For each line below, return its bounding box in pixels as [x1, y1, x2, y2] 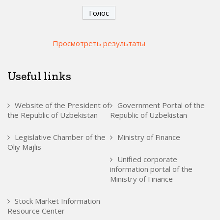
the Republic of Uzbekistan [7, 110, 98, 120]
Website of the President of [15, 100, 110, 110]
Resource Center [7, 205, 65, 216]
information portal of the [110, 164, 192, 174]
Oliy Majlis [7, 141, 41, 152]
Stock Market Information [15, 195, 100, 206]
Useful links [7, 68, 71, 83]
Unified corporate [117, 154, 177, 164]
